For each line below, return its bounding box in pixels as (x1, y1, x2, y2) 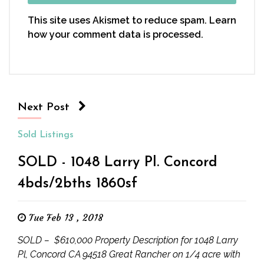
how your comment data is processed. (28, 29, 203, 40)
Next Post (18, 102, 70, 113)
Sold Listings (18, 130, 74, 140)
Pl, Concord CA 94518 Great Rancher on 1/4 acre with (18, 249, 240, 260)
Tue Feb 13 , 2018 (29, 212, 103, 223)
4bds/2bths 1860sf (18, 177, 137, 191)
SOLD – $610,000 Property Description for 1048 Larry (18, 235, 238, 246)
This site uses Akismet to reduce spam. (28, 15, 209, 26)
